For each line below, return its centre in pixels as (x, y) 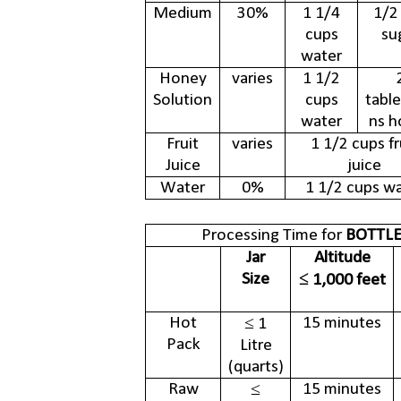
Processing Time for (273, 236)
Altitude (342, 258)
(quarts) (256, 367)
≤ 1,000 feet (342, 281)
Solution (183, 101)
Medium (183, 14)
